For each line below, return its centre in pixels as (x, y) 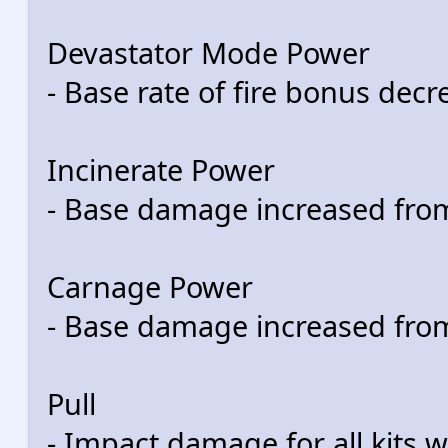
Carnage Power (150, 286)
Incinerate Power (161, 169)
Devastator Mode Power (208, 52)
